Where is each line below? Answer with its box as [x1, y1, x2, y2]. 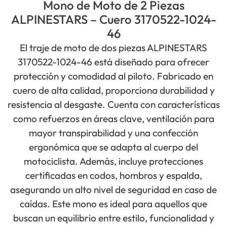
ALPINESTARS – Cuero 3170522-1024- [11, 12, 216, 27]
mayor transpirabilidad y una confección [29, 127, 198, 139]
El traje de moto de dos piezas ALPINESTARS [20, 42, 207, 54]
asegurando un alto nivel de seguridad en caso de [10, 183, 217, 196]
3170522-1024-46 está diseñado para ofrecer [18, 56, 209, 68]
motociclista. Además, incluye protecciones [24, 155, 203, 168]
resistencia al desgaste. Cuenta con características [7, 98, 220, 111]
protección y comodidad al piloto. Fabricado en [14, 70, 213, 83]
